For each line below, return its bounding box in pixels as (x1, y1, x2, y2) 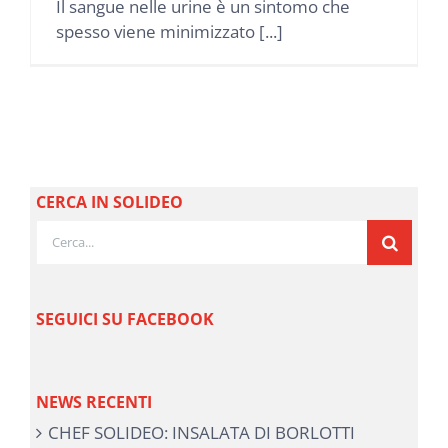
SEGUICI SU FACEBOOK (35, 307, 214, 330)
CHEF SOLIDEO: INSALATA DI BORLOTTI (47, 420, 355, 444)
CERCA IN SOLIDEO (35, 190, 183, 213)
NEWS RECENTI (35, 390, 152, 413)
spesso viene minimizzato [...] (56, 20, 283, 44)
